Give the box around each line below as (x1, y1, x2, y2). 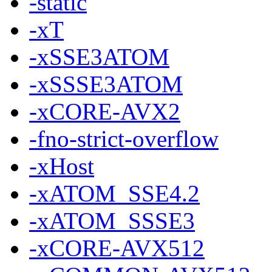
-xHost (29, 152, 94, 179)
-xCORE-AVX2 (29, 98, 180, 124)
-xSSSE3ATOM (29, 70, 183, 97)
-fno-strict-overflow (29, 125, 219, 152)
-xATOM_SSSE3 (29, 207, 195, 234)
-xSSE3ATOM (29, 43, 169, 70)
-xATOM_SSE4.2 (29, 180, 200, 206)
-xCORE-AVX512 (29, 234, 205, 261)
